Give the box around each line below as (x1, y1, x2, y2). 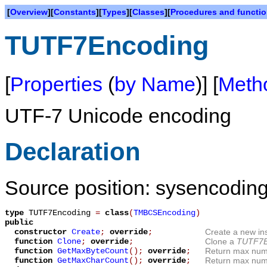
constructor (14, 227, 72, 237)
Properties (10, 72, 103, 95)
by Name (114, 72, 195, 95)
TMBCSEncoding (133, 208, 195, 218)
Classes (132, 7, 164, 17)
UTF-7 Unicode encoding (5, 104, 231, 127)
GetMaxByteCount (57, 246, 129, 256)
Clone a (205, 237, 237, 247)
